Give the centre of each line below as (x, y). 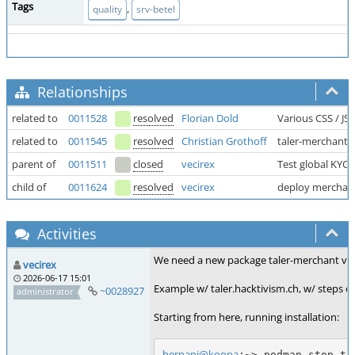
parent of (34, 164)
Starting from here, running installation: (246, 317)
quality (107, 9)
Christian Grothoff (224, 141)
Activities (65, 234)
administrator (46, 291)
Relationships (80, 92)
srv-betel (156, 9)
